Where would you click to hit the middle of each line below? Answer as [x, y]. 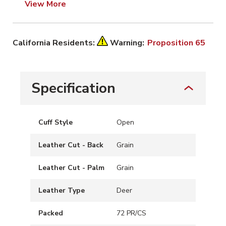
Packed [51, 213]
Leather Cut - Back [71, 145]
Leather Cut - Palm [71, 168]
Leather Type [62, 191]
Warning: [128, 43]
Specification [73, 89]
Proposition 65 [176, 43]
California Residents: [55, 43]
